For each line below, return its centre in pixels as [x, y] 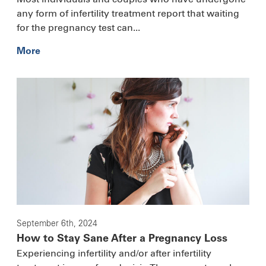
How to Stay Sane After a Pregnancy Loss [122, 240]
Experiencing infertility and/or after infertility [114, 254]
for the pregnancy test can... [78, 28]
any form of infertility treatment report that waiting [128, 13]
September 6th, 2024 [57, 224]
